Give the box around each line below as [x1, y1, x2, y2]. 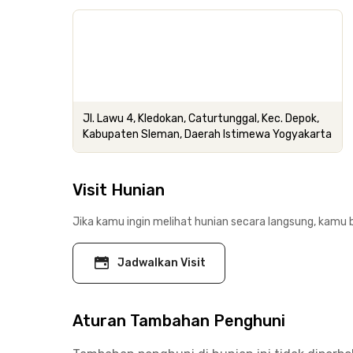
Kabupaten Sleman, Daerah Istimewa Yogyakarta [83, 128, 332, 141]
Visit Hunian [72, 180, 165, 199]
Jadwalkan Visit [117, 256, 206, 269]
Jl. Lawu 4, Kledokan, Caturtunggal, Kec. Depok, [83, 112, 319, 125]
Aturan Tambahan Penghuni [72, 311, 285, 330]
